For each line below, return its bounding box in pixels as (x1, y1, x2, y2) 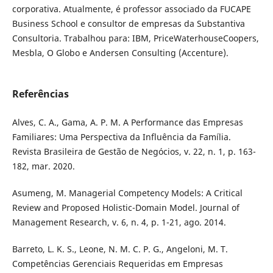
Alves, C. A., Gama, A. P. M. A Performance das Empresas (12, 116, 243, 128)
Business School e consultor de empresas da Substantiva (12, 17, 245, 29)
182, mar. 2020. (12, 160, 75, 172)
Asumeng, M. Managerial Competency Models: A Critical (12, 186, 243, 199)
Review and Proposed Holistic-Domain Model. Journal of (12, 201, 239, 213)
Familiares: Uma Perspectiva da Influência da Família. (12, 130, 231, 143)
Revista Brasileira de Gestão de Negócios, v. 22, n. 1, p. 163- (12, 145, 256, 157)
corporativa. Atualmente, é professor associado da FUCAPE (12, 2, 251, 15)
